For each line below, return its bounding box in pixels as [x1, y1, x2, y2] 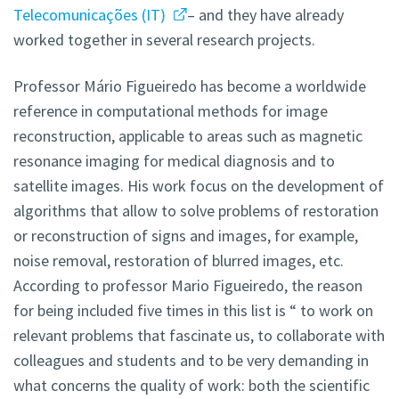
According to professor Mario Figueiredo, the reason [13, 275, 362, 297]
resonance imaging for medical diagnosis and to [13, 151, 335, 172]
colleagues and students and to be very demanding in [13, 350, 369, 371]
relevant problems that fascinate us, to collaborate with [13, 325, 385, 346]
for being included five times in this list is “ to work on [13, 300, 373, 322]
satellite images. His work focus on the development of [13, 175, 384, 197]
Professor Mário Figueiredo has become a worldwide [13, 76, 366, 97]
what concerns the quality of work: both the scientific [13, 375, 370, 396]
